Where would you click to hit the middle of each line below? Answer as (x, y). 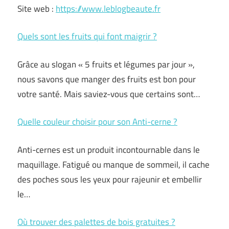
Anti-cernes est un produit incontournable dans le (109, 150)
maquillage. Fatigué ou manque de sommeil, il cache (113, 164)
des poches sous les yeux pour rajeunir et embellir (110, 179)
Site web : (37, 8)
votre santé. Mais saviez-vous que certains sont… (109, 94)
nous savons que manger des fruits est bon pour (107, 79)
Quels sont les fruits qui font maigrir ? (87, 37)
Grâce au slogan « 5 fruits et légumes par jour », (106, 64)
